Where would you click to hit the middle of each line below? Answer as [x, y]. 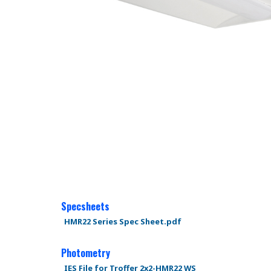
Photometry [85, 253]
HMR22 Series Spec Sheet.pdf [122, 221]
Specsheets [85, 206]
